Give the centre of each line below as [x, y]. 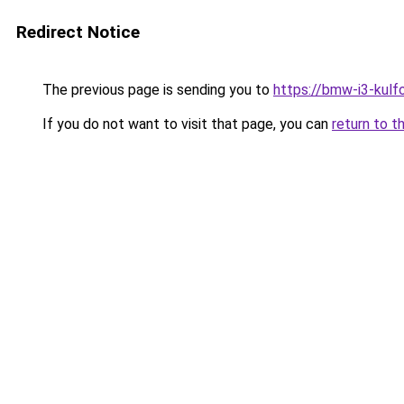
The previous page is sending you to [156, 90]
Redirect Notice [78, 32]
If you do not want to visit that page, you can [185, 124]
